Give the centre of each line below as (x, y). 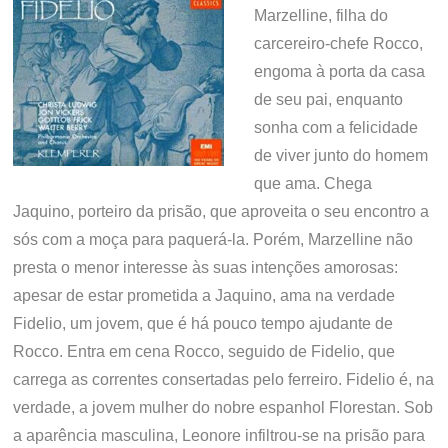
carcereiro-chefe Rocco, (338, 43)
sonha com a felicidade (336, 127)
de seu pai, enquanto (328, 99)
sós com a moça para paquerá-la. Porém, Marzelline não (213, 239)
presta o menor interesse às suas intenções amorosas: (206, 267)
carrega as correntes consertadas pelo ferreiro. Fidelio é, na (224, 379)
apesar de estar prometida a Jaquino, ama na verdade (204, 295)
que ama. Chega (313, 183)
